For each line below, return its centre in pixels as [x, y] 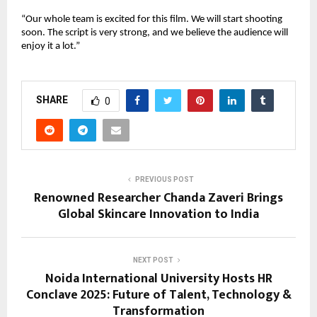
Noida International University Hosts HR [158, 279]
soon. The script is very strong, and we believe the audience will [155, 33]
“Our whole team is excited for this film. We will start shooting [152, 20]
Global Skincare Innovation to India [158, 215]
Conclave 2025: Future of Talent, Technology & [158, 295]
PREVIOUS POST [164, 180]
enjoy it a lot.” [51, 47]
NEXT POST [153, 260]
